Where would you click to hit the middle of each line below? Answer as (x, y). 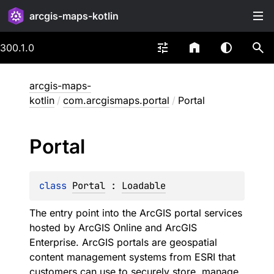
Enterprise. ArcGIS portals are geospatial (123, 242)
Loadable (144, 186)
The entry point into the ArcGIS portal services (136, 213)
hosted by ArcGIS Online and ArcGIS (113, 228)
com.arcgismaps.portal (116, 100)
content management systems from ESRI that (132, 257)
